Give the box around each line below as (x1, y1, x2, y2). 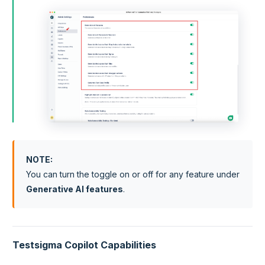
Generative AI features (26, 184, 123, 195)
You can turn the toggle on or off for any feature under (26, 169, 240, 180)
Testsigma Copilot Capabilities (12, 239, 156, 251)
